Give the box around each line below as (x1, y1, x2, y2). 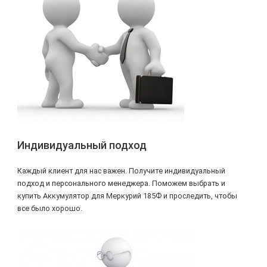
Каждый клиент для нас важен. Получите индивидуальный (17, 166, 225, 175)
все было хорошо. (17, 203, 82, 213)
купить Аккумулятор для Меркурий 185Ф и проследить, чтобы (17, 191, 237, 200)
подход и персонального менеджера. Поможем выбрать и (17, 178, 225, 188)
